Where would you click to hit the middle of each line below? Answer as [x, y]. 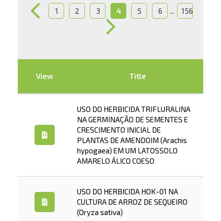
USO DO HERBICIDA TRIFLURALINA [133, 109]
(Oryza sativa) [100, 212]
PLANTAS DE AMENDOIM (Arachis [132, 140]
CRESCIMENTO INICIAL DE [119, 130]
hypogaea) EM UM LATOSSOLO [127, 150]
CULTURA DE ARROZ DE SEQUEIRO [132, 202]
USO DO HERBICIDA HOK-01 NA [127, 191]
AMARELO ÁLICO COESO [115, 161]
